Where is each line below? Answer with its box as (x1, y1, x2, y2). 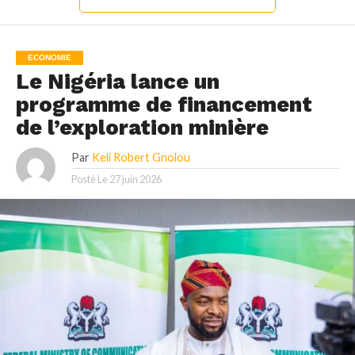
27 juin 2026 (109, 172, 162, 185)
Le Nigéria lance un (15, 68, 219, 94)
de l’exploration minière (15, 114, 269, 140)
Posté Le (71, 172, 108, 185)
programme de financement (15, 91, 312, 117)
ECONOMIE (27, 52, 71, 62)
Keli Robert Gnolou (91, 150, 190, 164)
